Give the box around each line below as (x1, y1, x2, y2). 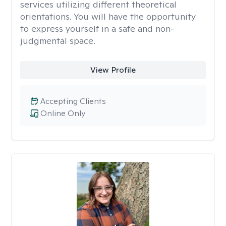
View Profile (90, 65, 136, 75)
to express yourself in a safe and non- (20, 23, 175, 34)
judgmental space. (20, 35, 95, 46)
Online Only (40, 108, 85, 119)
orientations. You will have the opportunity (20, 11, 196, 22)
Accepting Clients (40, 96, 106, 106)
